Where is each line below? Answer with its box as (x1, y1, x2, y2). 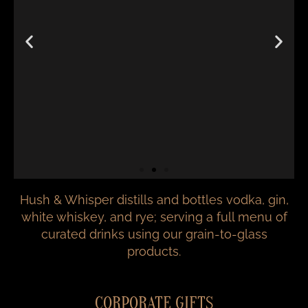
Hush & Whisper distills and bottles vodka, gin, (19, 192, 289, 207)
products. (127, 244, 181, 258)
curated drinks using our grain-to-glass (41, 227, 267, 241)
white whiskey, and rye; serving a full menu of (21, 210, 287, 224)
